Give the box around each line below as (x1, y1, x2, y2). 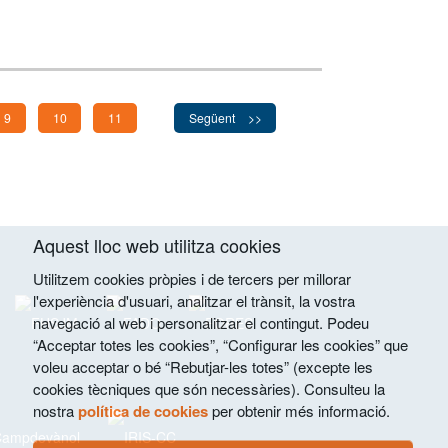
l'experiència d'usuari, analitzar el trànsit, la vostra (33, 290, 355, 311)
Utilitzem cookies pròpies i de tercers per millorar (33, 268, 351, 289)
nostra (33, 400, 78, 421)
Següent (188, 109, 238, 127)
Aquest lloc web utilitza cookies (33, 232, 281, 258)
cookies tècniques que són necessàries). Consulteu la (33, 378, 385, 399)
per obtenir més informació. (208, 400, 390, 421)
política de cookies (78, 400, 208, 422)
